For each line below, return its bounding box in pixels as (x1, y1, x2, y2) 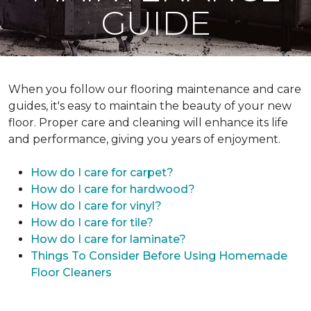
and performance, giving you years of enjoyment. (8, 133, 280, 146)
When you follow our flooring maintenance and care (8, 83, 301, 96)
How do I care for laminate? (31, 233, 186, 246)
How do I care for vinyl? (31, 199, 162, 212)
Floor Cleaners (31, 266, 112, 279)
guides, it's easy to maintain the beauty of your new (8, 99, 292, 112)
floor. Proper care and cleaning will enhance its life (8, 116, 288, 129)
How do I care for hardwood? (31, 183, 195, 196)
